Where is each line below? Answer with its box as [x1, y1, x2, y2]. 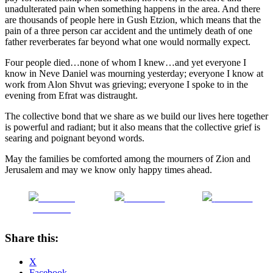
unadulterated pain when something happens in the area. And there [5, 3, 260, 14]
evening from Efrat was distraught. [5, 90, 138, 101]
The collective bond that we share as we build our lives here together [5, 110, 268, 121]
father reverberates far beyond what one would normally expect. [5, 36, 250, 47]
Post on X [126, 192, 165, 203]
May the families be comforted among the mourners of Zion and [5, 153, 250, 164]
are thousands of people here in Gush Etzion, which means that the [5, 14, 261, 25]
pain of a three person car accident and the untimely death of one [5, 25, 252, 36]
